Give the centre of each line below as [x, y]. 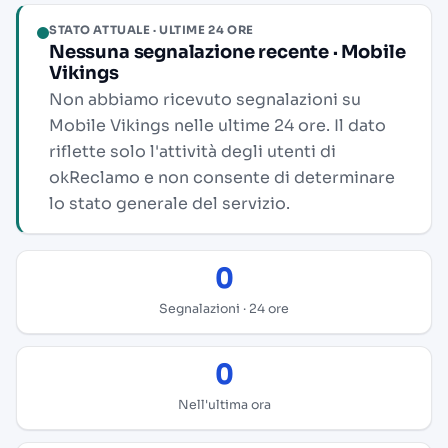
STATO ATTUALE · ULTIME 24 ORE [151, 30]
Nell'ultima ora [224, 405]
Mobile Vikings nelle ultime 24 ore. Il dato [217, 125]
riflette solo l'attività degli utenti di [192, 151]
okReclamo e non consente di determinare [222, 177]
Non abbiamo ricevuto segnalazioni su [205, 99]
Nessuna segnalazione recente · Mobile [227, 52]
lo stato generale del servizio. [169, 203]
